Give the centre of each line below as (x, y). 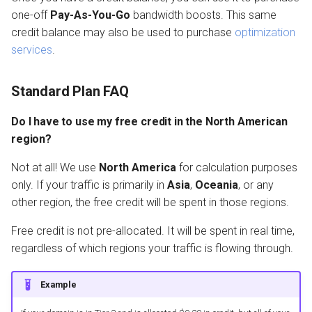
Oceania (217, 185)
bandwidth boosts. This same (203, 15)
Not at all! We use (55, 168)
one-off (31, 15)
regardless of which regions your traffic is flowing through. (152, 249)
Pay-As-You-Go (90, 15)
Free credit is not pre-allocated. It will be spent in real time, (153, 231)
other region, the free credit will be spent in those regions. (150, 203)
